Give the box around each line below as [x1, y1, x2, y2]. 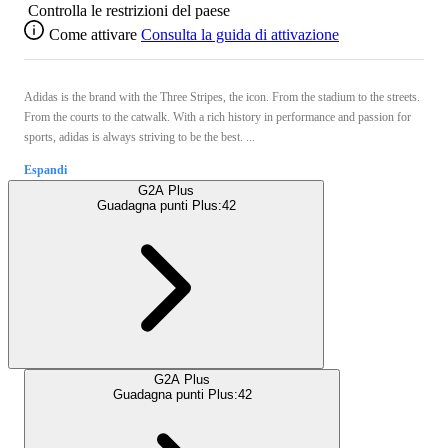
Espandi [24, 162, 67, 177]
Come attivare [49, 25, 137, 43]
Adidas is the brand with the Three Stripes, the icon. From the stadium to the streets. [24, 89, 420, 104]
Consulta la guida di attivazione [141, 25, 339, 43]
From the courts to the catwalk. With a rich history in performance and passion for [24, 109, 411, 124]
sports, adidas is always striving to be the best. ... [24, 129, 255, 144]
